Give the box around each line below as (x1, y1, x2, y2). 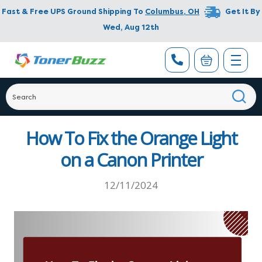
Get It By (225, 6, 260, 17)
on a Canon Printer (60, 147, 202, 172)
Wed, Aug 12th (103, 22, 159, 32)
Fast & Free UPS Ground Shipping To (2, 6, 143, 17)
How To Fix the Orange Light (25, 126, 237, 150)
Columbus (145, 6, 184, 17)
